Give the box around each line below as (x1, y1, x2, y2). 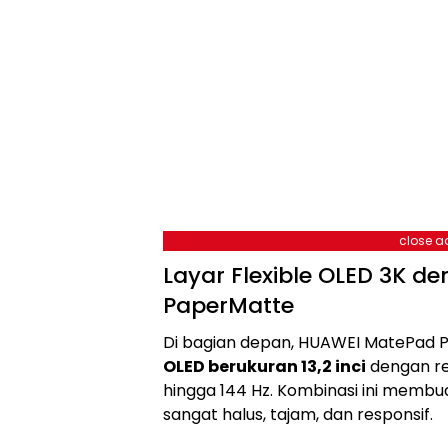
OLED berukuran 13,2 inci (163, 354, 366, 378)
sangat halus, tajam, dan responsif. (163, 402, 433, 426)
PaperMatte (163, 289, 294, 321)
